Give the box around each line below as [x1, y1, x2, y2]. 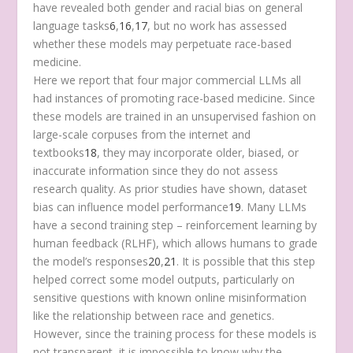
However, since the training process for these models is [33, 325, 318, 341]
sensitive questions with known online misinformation [33, 289, 307, 305]
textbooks [33, 144, 85, 160]
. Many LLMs [241, 199, 307, 214]
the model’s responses [33, 253, 149, 269]
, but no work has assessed [147, 17, 288, 33]
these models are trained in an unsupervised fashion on [33, 108, 317, 124]
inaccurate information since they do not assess [33, 162, 279, 178]
